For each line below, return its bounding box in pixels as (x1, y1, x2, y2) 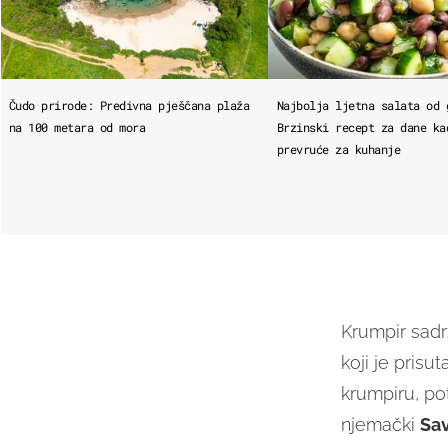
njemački (340, 413, 420, 435)
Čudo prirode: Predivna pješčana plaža (8, 96, 250, 113)
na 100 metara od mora (8, 118, 146, 135)
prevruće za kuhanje (276, 140, 401, 157)
